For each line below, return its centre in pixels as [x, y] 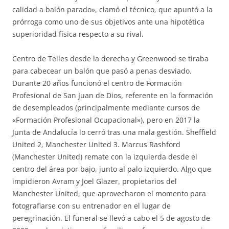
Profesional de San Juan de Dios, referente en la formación [113, 95]
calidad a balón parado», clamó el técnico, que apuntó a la [112, 9]
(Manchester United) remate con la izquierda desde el [105, 157]
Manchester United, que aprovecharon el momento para [109, 193]
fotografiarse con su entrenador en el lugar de [91, 206]
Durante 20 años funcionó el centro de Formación [97, 83]
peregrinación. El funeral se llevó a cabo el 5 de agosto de [111, 218]
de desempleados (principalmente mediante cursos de [106, 108]
